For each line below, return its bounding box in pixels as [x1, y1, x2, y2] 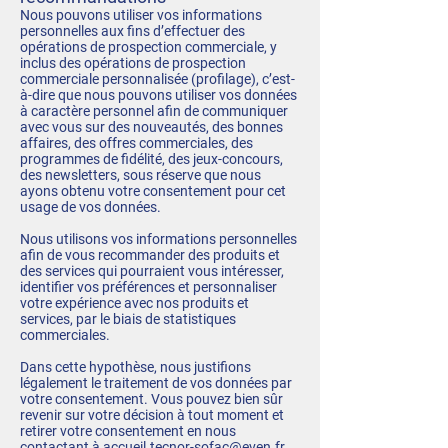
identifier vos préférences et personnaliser [20, 279, 277, 295]
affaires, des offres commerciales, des [20, 135, 253, 151]
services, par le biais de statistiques [20, 311, 236, 327]
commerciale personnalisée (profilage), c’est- [20, 71, 295, 87]
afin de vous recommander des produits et [20, 247, 280, 263]
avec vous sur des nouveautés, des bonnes [20, 119, 283, 135]
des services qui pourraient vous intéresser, [20, 263, 284, 279]
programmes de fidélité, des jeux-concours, [20, 151, 283, 167]
